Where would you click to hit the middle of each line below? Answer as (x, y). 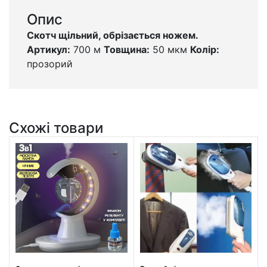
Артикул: (49, 49)
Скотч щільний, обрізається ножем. (113, 35)
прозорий (59, 63)
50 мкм (170, 49)
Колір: (205, 49)
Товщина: (127, 49)
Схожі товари (56, 128)
